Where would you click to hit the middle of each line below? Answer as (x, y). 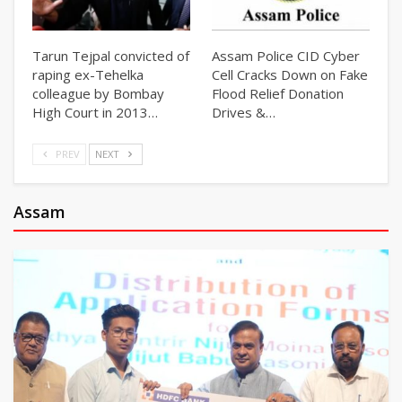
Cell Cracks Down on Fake (290, 74)
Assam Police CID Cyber (286, 55)
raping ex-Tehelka (88, 74)
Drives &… (244, 112)
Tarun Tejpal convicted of (111, 55)
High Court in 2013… (95, 112)
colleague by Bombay (98, 93)
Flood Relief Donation (278, 93)
